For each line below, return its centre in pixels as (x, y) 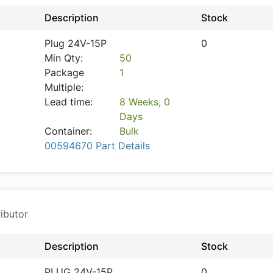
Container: (68, 131)
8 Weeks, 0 (144, 102)
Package (64, 73)
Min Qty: (64, 58)
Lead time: (69, 102)
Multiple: (64, 87)
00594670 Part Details (97, 146)
